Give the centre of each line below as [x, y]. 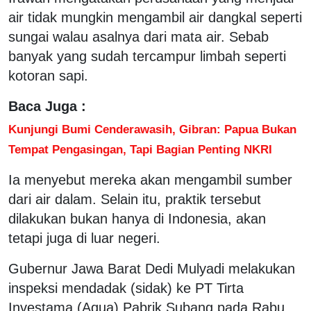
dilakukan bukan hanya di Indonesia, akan [137, 218]
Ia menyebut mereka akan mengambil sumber [150, 179]
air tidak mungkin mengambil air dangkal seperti [155, 17]
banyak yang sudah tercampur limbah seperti [147, 56]
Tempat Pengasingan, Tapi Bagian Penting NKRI [140, 149]
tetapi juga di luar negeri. [84, 238]
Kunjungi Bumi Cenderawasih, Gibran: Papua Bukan [152, 129]
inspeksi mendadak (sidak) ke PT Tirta [126, 288]
